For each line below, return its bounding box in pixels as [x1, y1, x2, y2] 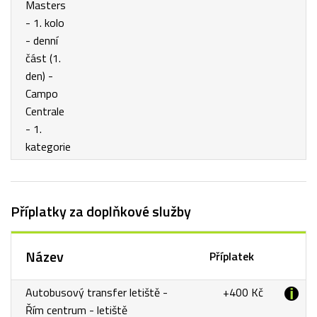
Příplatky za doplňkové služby [11, 200, 191, 223]
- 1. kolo [25, 14, 64, 32]
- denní [25, 32, 58, 50]
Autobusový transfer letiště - [25, 284, 168, 301]
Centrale [25, 103, 64, 120]
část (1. [25, 50, 61, 67]
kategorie [25, 138, 71, 156]
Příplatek [209, 248, 254, 265]
